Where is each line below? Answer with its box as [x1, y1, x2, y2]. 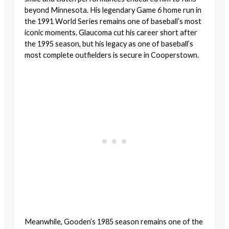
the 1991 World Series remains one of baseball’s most [25, 17, 201, 26]
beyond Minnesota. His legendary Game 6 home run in [25, 6, 201, 15]
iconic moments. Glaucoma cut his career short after [25, 28, 197, 37]
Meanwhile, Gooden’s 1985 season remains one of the [25, 217, 203, 226]
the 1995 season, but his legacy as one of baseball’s [25, 39, 193, 49]
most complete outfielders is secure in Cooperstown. [25, 51, 199, 60]
